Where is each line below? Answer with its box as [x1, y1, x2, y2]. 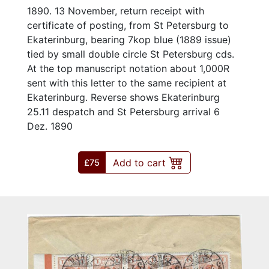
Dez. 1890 [27, 120, 73, 133]
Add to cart [113, 157, 169, 169]
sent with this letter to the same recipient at [27, 77, 226, 89]
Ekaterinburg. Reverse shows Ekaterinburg [27, 91, 220, 104]
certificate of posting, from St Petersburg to [27, 19, 229, 32]
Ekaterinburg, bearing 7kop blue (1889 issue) [27, 34, 231, 46]
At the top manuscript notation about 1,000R [27, 62, 229, 75]
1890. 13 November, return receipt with [27, 5, 204, 17]
